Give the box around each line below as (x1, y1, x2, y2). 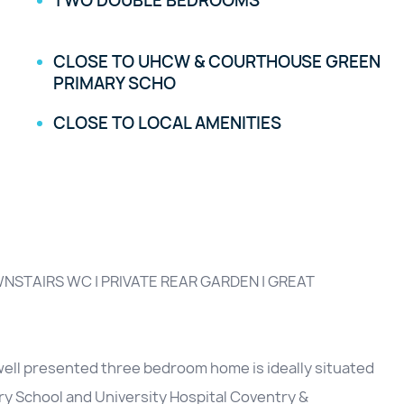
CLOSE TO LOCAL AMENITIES (53, 112, 282, 135)
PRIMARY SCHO (53, 72, 177, 96)
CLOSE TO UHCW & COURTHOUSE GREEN (53, 50, 381, 74)
